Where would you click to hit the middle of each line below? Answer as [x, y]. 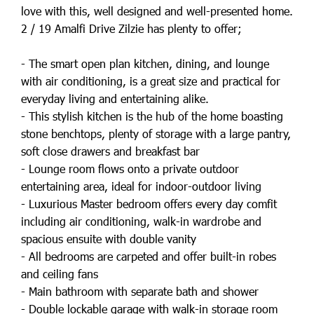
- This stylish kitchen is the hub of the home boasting [152, 116]
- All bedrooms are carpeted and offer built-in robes [149, 256]
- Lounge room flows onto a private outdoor [130, 169]
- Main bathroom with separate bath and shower [140, 291]
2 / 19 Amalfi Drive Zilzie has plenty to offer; [131, 28]
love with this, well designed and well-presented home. [157, 11]
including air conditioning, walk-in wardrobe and [141, 221]
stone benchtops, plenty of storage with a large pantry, [156, 134]
